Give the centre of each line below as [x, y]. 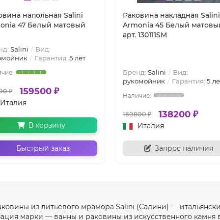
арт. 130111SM [145, 35]
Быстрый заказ [43, 148]
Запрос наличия [184, 148]
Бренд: [135, 72]
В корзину [47, 125]
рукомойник [144, 81]
